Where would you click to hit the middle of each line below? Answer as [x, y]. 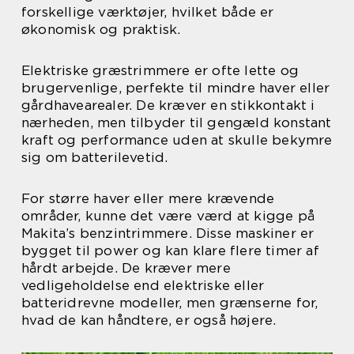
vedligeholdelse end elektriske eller [143, 285]
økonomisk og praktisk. [101, 29]
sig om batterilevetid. [95, 157]
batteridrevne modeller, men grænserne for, [170, 303]
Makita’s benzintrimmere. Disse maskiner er [168, 233]
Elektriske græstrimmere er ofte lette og [160, 70]
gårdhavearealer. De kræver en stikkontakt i [168, 105]
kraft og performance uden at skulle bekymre [177, 140]
